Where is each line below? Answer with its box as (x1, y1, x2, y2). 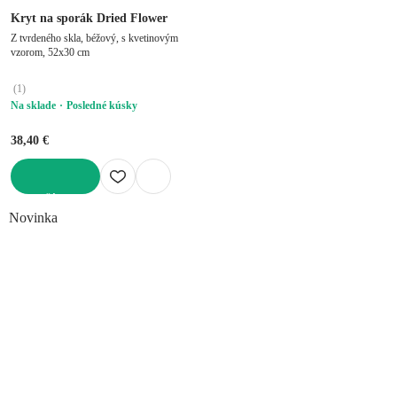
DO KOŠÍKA (11, 193, 72, 206)
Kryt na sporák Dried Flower (11, 11, 167, 25)
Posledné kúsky (66, 98, 137, 112)
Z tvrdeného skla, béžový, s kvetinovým (11, 31, 178, 44)
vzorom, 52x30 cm (11, 45, 90, 58)
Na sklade (11, 98, 56, 112)
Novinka (9, 209, 58, 225)
